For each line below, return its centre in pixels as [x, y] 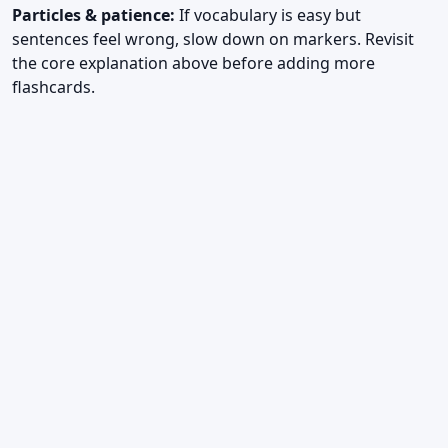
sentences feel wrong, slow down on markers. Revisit [213, 39]
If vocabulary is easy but [268, 15]
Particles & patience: [93, 15]
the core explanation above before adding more [193, 63]
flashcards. [53, 87]
